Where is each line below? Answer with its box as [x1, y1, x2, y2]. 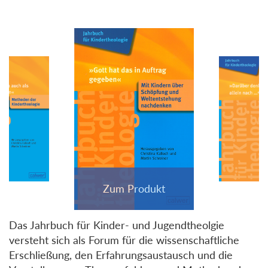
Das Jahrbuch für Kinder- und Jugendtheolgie [9, 218, 224, 232]
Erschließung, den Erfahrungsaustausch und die [9, 248, 233, 261]
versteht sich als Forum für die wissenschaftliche [9, 233, 239, 246]
